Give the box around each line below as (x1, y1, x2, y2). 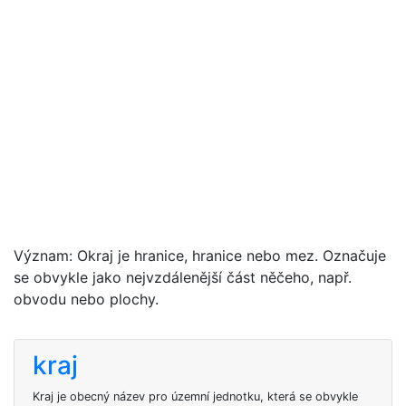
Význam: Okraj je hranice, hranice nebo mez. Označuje (14, 246, 386, 265)
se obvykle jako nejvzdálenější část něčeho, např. (14, 268, 352, 286)
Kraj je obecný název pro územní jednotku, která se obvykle (33, 390, 358, 403)
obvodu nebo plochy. (14, 290, 159, 308)
